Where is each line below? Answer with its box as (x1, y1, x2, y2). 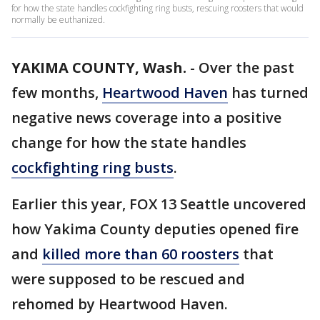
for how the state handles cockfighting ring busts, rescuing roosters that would (11, 2, 304, 14)
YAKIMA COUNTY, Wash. (11, 58, 186, 77)
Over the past (199, 58, 294, 77)
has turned (228, 83, 309, 102)
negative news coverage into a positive (11, 108, 281, 127)
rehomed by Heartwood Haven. (11, 294, 231, 314)
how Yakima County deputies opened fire (11, 219, 299, 239)
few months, (11, 83, 102, 102)
